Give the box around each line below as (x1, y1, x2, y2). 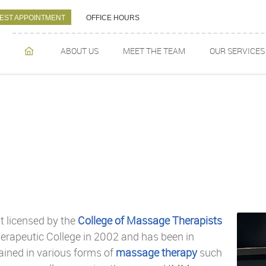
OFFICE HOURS (86, 14, 140, 22)
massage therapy (116, 245, 197, 259)
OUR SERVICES (210, 45, 265, 56)
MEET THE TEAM (123, 45, 185, 56)
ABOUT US (61, 45, 99, 56)
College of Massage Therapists (78, 213, 222, 227)
